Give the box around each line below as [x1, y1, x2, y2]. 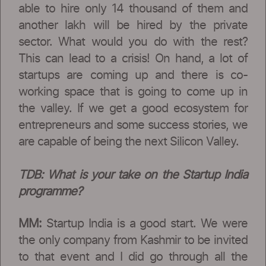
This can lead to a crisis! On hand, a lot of [18, 52, 248, 65]
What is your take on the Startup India [47, 169, 248, 181]
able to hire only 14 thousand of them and [18, 2, 248, 15]
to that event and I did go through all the [18, 251, 248, 263]
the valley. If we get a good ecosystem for [18, 102, 248, 115]
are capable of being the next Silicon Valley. [18, 135, 239, 148]
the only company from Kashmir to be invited [18, 234, 248, 246]
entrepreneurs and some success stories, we [18, 119, 248, 131]
